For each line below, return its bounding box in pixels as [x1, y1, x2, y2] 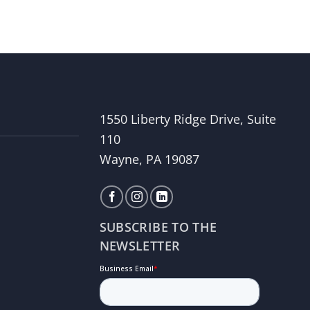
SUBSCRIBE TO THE [99, 218, 217, 236]
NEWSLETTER [99, 237, 181, 255]
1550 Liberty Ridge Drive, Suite [99, 110, 276, 128]
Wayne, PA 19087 [99, 150, 199, 168]
